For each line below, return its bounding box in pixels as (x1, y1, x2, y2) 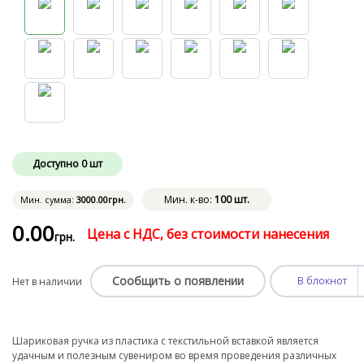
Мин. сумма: (20, 193, 76, 206)
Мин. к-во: (164, 193, 214, 206)
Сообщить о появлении (112, 273, 244, 288)
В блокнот (297, 274, 347, 288)
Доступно (32, 157, 79, 171)
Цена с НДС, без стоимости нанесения (87, 224, 329, 243)
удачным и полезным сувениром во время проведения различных (12, 349, 336, 362)
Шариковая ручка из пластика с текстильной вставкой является (12, 334, 318, 348)
